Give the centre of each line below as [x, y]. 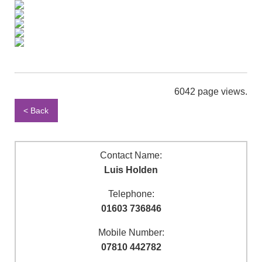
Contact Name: [131, 156]
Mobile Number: [131, 233]
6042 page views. [211, 92]
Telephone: [131, 194]
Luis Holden [131, 170]
